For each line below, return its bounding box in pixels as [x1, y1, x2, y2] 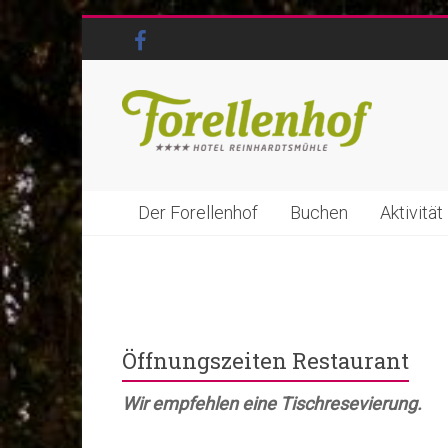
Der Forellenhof [138, 202, 258, 223]
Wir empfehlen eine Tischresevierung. [122, 393, 422, 414]
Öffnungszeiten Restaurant [122, 346, 409, 375]
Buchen [290, 202, 348, 223]
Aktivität [380, 202, 443, 223]
